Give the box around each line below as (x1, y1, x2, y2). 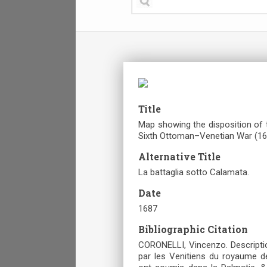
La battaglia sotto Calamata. (138, 166, 249, 178)
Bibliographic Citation (138, 222, 248, 235)
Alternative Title (138, 150, 221, 163)
